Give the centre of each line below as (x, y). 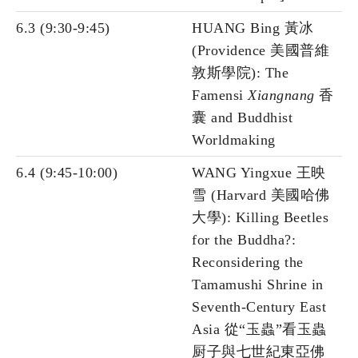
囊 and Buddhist (242, 118)
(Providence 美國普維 (261, 51)
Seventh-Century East (259, 307)
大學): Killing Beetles (260, 218)
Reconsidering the (248, 263)
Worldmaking (234, 140)
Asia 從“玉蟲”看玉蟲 (259, 330)
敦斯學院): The (240, 73)
